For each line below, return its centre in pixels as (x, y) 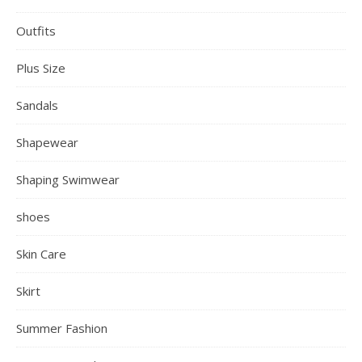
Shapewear (47, 142)
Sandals (37, 105)
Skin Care (41, 253)
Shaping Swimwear (68, 179)
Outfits (36, 30)
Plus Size (41, 67)
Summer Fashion (62, 328)
